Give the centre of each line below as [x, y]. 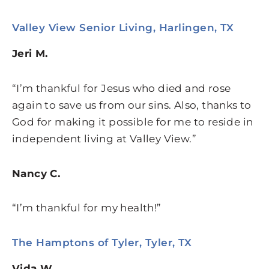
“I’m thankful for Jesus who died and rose [122, 88]
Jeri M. [30, 54]
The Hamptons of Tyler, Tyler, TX [102, 243]
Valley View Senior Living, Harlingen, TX [123, 28]
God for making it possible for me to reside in [133, 122]
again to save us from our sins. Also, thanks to [132, 105]
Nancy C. [36, 173]
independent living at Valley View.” [104, 138]
